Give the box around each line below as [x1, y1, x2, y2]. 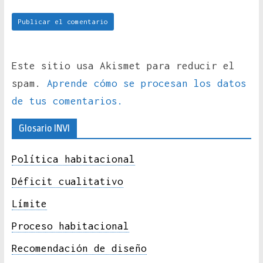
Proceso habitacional [11, 220, 129, 232]
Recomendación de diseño [11, 242, 147, 255]
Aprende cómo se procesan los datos [46, 77, 247, 90]
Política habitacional [11, 153, 135, 166]
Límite [11, 198, 47, 210]
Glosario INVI [18, 123, 70, 134]
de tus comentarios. [11, 95, 123, 107]
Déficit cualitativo [11, 176, 123, 188]
